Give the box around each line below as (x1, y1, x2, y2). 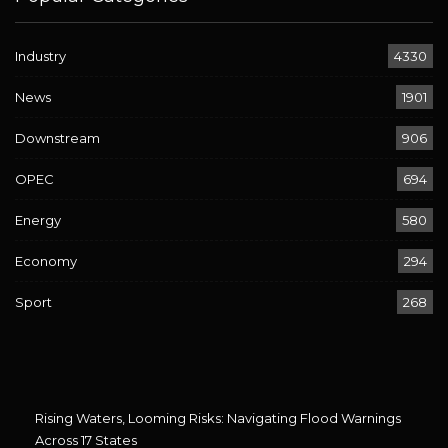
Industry (15, 47, 66, 64)
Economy (15, 252, 77, 269)
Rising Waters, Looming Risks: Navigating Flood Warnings (35, 409, 401, 426)
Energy (15, 211, 61, 228)
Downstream (15, 129, 100, 146)
